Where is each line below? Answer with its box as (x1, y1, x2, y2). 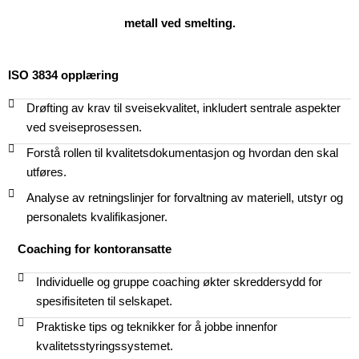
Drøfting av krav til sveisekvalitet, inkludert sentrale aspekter (26, 102, 341, 115)
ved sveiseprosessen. (26, 121, 142, 135)
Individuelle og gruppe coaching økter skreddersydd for (35, 276, 322, 289)
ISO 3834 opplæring (8, 69, 119, 83)
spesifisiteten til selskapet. (35, 295, 172, 309)
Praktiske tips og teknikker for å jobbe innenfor (35, 321, 277, 334)
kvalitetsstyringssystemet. (35, 340, 173, 353)
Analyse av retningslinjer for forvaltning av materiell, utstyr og (26, 192, 343, 205)
